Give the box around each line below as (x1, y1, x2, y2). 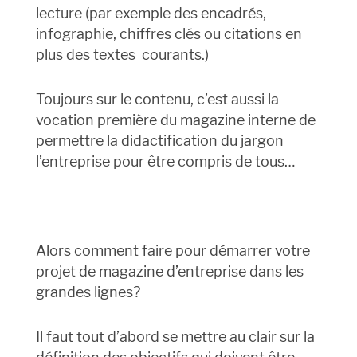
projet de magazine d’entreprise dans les (35, 263, 304, 280)
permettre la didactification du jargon (35, 132, 284, 150)
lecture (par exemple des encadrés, (35, 5, 266, 22)
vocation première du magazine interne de (35, 112, 316, 129)
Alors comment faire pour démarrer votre (35, 242, 310, 260)
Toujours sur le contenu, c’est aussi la (35, 91, 279, 108)
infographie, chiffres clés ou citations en (35, 25, 302, 43)
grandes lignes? (35, 284, 140, 301)
